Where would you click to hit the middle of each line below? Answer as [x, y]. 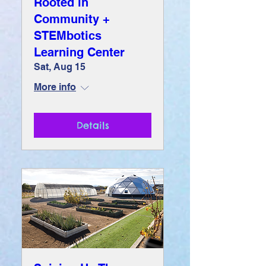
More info [55, 87]
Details [93, 126]
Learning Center [79, 53]
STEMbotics [68, 36]
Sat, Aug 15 [60, 67]
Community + [72, 19]
